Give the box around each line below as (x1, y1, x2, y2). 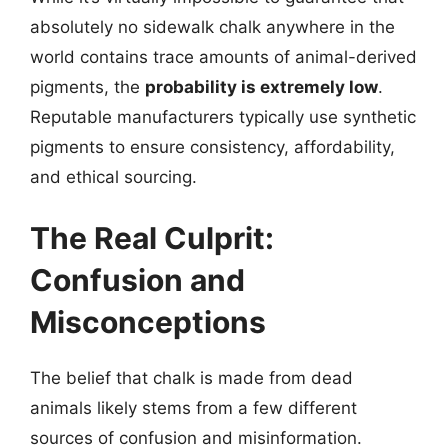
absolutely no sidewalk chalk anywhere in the (30, 16, 395, 37)
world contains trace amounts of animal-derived (30, 46, 417, 67)
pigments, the (30, 76, 145, 97)
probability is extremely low (145, 76, 378, 97)
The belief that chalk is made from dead (30, 368, 353, 388)
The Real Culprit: (30, 220, 274, 256)
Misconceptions (30, 304, 266, 340)
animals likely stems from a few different (30, 398, 357, 418)
